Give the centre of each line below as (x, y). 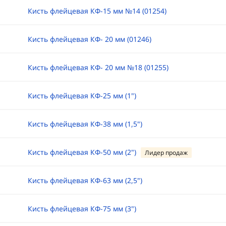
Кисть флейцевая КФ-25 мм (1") (82, 96)
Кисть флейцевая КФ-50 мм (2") (82, 152)
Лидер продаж (166, 153)
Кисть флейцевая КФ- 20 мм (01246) (89, 39)
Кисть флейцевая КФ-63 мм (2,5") (85, 180)
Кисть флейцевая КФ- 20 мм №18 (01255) (98, 67)
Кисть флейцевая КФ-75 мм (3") (82, 209)
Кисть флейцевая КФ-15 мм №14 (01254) (97, 11)
